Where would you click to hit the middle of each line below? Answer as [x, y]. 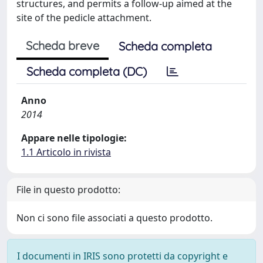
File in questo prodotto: [68, 190]
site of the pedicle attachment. [84, 18]
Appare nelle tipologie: [74, 138]
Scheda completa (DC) [87, 71]
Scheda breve [63, 45]
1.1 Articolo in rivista [66, 152]
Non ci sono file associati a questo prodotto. [114, 218]
